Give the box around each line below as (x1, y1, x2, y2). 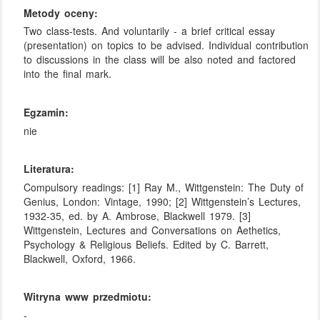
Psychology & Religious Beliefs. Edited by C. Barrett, (24, 236, 269, 251)
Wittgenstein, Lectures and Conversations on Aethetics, (24, 222, 281, 237)
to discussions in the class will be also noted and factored (24, 52, 296, 67)
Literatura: (24, 161, 75, 176)
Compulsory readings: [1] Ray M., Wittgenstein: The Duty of (24, 179, 304, 194)
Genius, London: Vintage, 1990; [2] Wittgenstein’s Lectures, (24, 194, 301, 209)
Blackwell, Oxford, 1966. (24, 251, 136, 266)
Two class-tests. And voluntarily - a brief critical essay (24, 24, 276, 39)
